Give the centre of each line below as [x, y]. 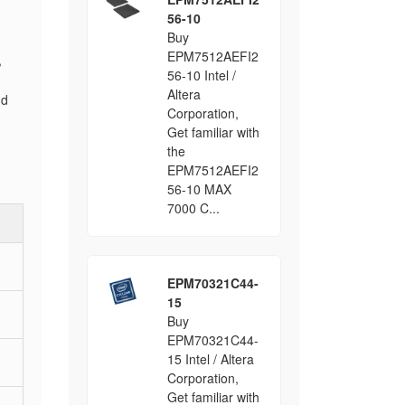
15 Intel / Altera [210, 359]
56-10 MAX [199, 189]
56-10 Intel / [201, 75]
